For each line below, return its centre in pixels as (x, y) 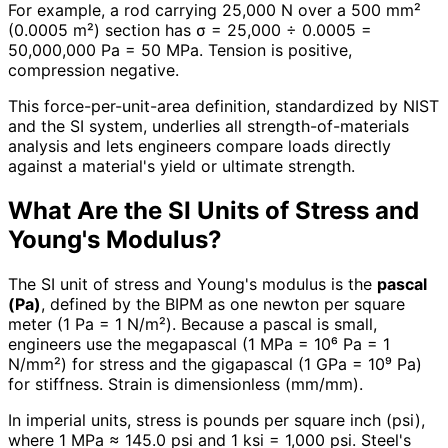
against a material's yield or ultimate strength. (181, 165)
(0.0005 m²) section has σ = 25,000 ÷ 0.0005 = (190, 29)
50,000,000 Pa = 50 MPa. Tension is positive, (180, 49)
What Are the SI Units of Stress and (213, 210)
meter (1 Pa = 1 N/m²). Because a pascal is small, (192, 323)
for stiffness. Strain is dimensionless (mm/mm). (185, 383)
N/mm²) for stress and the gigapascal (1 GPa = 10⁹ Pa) (215, 363)
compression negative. (93, 69)
